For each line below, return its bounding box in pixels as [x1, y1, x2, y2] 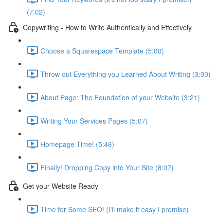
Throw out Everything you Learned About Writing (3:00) [40, 69, 211, 79]
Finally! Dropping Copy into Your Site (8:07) [40, 162, 174, 172]
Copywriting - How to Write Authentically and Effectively [23, 22, 192, 32]
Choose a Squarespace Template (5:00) [40, 45, 164, 55]
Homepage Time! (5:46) [40, 139, 114, 149]
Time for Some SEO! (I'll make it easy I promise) [40, 204, 189, 214]
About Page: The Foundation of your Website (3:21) [40, 92, 200, 102]
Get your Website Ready [23, 181, 98, 191]
